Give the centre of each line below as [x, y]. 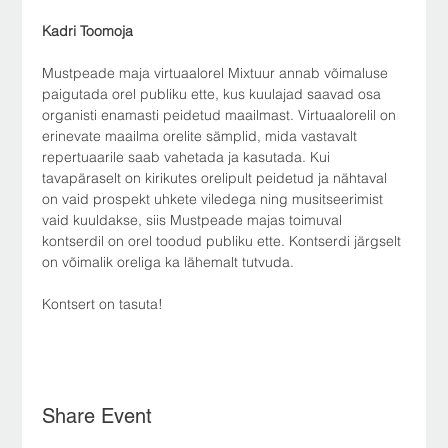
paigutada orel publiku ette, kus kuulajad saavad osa [214, 93]
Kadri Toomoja [90, 30]
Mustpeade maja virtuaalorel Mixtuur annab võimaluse [217, 72]
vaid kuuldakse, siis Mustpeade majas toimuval [194, 219]
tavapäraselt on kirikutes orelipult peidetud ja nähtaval [217, 177]
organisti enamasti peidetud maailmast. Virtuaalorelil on [221, 114]
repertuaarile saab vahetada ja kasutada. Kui [188, 156]
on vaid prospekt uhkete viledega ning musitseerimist [215, 198]
